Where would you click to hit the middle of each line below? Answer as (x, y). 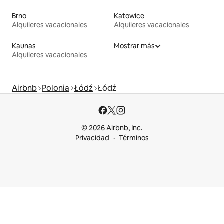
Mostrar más (134, 46)
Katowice (129, 16)
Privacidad (92, 138)
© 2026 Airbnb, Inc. (112, 128)
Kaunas (24, 46)
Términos (134, 138)
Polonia (56, 88)
